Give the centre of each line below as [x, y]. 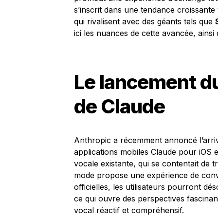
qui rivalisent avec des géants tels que [145, 21]
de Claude [119, 106]
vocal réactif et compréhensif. [129, 210]
